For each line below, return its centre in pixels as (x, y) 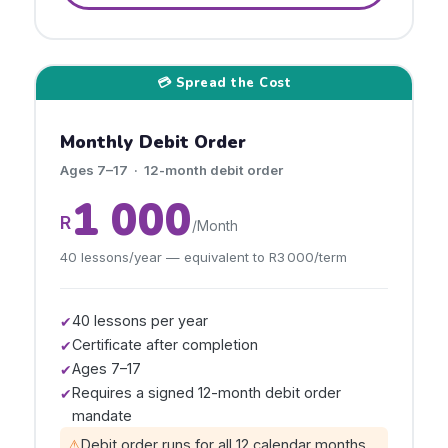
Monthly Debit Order (153, 142)
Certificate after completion (165, 344)
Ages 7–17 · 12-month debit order (171, 170)
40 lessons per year (140, 320)
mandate (102, 415)
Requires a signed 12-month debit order (206, 392)
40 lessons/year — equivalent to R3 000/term (203, 257)
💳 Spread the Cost (224, 83)
